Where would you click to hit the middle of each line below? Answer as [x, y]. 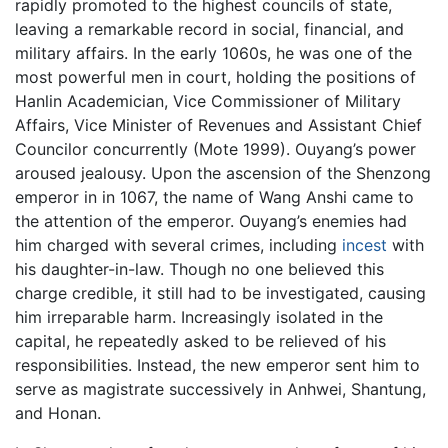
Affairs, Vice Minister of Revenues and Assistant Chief [218, 124]
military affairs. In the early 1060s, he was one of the [213, 52]
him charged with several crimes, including [178, 244]
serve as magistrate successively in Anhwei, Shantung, [220, 388]
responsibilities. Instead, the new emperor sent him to [217, 364]
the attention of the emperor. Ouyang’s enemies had [211, 220]
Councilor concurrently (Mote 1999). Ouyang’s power [215, 148]
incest [364, 244]
